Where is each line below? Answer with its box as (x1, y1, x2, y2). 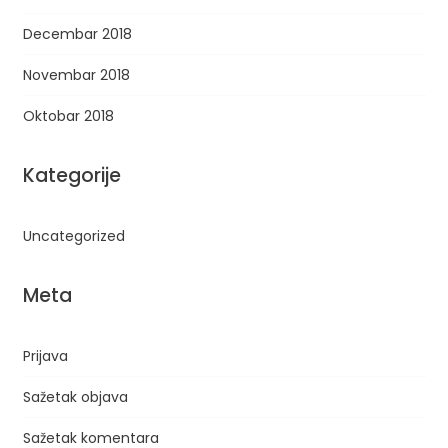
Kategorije (22, 162, 121, 189)
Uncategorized (22, 226, 125, 246)
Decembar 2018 (22, 24, 132, 44)
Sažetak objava (22, 387, 128, 407)
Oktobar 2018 (22, 106, 114, 126)
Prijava (22, 346, 68, 366)
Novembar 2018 (22, 65, 130, 85)
